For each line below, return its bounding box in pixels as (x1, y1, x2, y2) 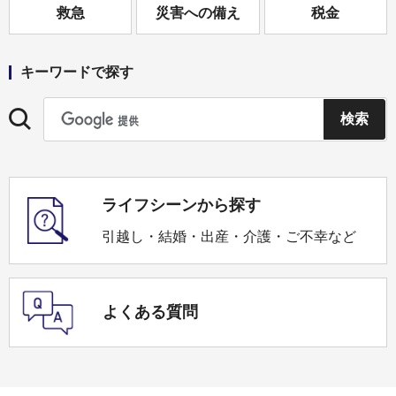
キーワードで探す (20, 65, 133, 80)
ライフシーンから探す (102, 196, 261, 214)
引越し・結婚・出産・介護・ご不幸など (102, 229, 356, 244)
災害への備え (155, 4, 240, 20)
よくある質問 (103, 303, 198, 322)
